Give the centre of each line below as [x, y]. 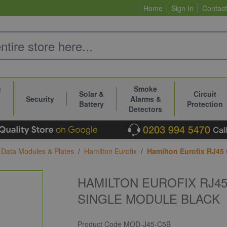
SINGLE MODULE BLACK [149, 198]
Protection [205, 104]
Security [40, 99]
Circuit [205, 94]
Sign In [182, 8]
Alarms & [145, 99]
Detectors [145, 109]
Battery [91, 104]
